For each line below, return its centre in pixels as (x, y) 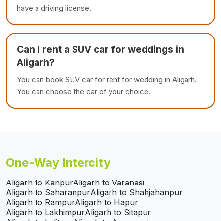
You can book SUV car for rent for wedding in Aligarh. (107, 80)
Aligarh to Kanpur (39, 183)
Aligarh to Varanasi (109, 183)
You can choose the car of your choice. (84, 92)
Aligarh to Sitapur (118, 212)
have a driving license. (54, 8)
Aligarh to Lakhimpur (45, 212)
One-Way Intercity (58, 163)
